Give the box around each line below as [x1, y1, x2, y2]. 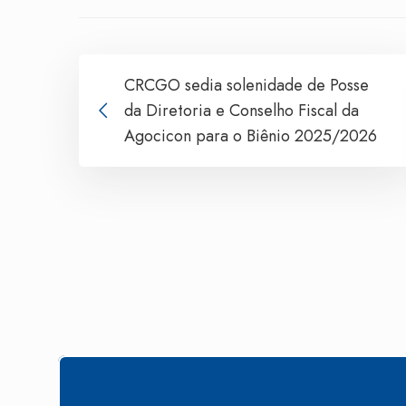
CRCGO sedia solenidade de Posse [124, 72, 369, 97]
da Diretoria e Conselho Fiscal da [124, 98, 359, 122]
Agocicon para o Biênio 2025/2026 [124, 123, 377, 148]
